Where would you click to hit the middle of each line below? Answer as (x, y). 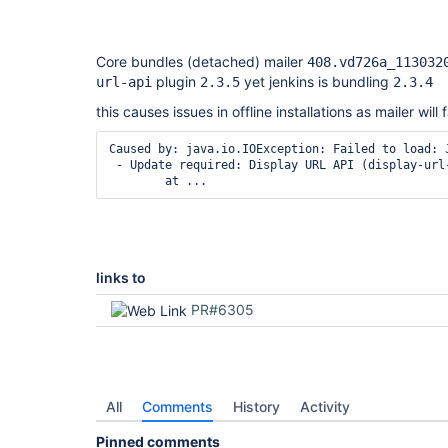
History (256, 406)
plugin (176, 81)
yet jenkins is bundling (316, 81)
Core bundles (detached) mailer (201, 61)
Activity (325, 406)
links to (121, 277)
